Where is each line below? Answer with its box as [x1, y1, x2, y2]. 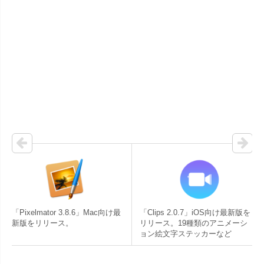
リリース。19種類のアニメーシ [140, 218, 247, 227]
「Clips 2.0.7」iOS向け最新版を [140, 207, 250, 217]
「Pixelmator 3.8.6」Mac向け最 [12, 207, 121, 217]
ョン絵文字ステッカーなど [140, 229, 232, 238]
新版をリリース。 [12, 218, 73, 227]
